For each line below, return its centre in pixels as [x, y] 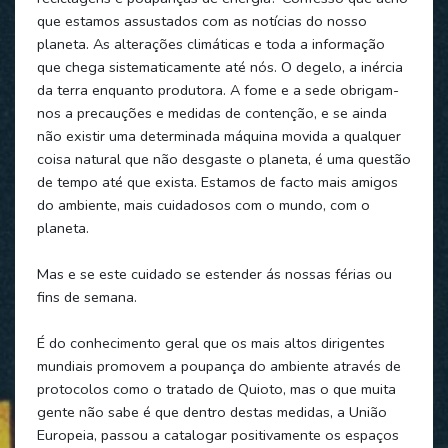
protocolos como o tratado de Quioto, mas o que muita [216, 388]
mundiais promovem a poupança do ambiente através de [218, 365]
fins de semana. [86, 296]
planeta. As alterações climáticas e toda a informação [210, 43]
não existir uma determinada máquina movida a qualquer [218, 135]
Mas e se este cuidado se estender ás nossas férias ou [214, 273]
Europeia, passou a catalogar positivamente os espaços [217, 434]
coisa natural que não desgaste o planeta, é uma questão [223, 158]
